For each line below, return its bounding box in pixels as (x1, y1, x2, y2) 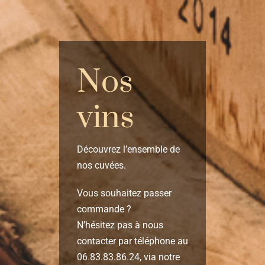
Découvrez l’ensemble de (76, 143, 180, 155)
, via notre (139, 251, 180, 263)
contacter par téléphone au (76, 235, 188, 247)
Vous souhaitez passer (76, 187, 172, 199)
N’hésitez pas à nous (76, 219, 163, 231)
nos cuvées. (76, 159, 126, 171)
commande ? (76, 203, 131, 215)
